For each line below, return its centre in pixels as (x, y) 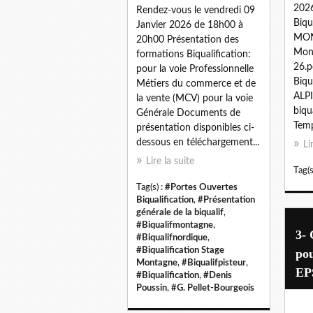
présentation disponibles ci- (195, 128)
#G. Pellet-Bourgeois (213, 287)
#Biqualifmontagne (175, 225)
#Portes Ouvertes (201, 187)
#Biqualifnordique (172, 237)
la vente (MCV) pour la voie (195, 98)
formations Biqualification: (194, 54)
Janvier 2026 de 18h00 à (190, 25)
